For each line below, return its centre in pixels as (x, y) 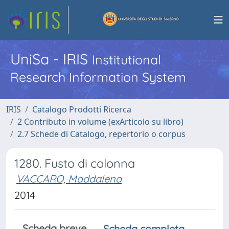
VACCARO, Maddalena (69, 179)
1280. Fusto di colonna (75, 163)
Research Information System (98, 77)
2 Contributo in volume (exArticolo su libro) (100, 122)
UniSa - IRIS (51, 59)
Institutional (127, 60)
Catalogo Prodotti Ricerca (82, 109)
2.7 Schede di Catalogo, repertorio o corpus (101, 134)
